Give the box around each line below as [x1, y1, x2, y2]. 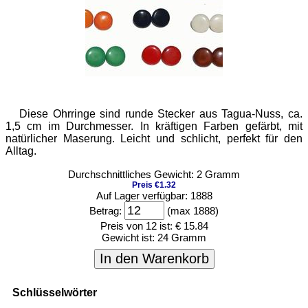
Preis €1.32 [132, 180, 176, 190]
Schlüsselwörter [12, 286, 97, 298]
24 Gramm [157, 232, 206, 243]
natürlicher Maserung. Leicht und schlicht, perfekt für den [5, 133, 302, 144]
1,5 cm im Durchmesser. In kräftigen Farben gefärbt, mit [5, 120, 302, 132]
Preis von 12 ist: [100, 220, 173, 232]
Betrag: [89, 205, 122, 217]
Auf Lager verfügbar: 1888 [96, 190, 212, 201]
